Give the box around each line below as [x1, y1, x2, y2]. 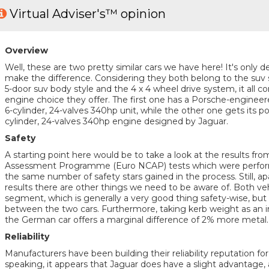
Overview [4, 45, 48, 56]
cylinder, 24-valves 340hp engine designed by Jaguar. [4, 116, 228, 127]
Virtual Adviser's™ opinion [10, 7, 166, 22]
